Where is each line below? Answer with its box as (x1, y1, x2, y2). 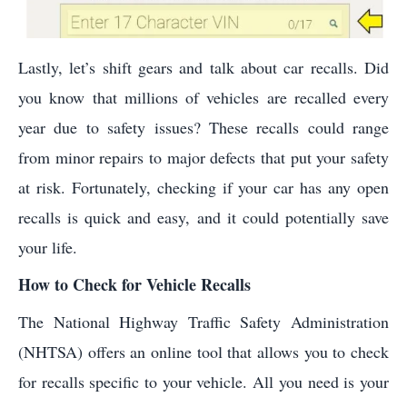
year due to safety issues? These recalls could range (18, 115, 389, 138)
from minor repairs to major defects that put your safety (18, 145, 389, 168)
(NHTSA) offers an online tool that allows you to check (18, 340, 389, 362)
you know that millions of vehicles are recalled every (18, 85, 389, 108)
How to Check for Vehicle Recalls (18, 272, 251, 296)
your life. (18, 235, 77, 258)
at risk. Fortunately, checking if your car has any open (18, 175, 389, 198)
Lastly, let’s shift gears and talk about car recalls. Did (18, 55, 389, 78)
